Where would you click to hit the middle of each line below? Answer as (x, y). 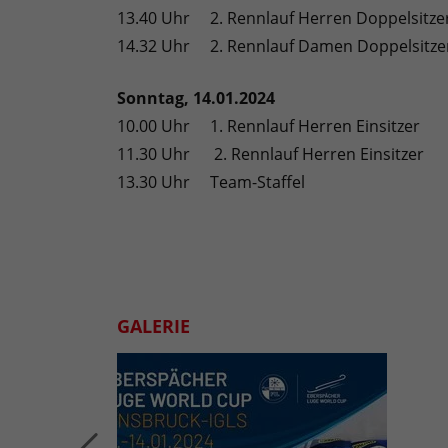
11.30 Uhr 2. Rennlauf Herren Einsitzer (270, 154)
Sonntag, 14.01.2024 (196, 98)
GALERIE (153, 326)
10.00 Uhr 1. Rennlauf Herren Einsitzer (268, 126)
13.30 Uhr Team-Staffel (211, 182)
